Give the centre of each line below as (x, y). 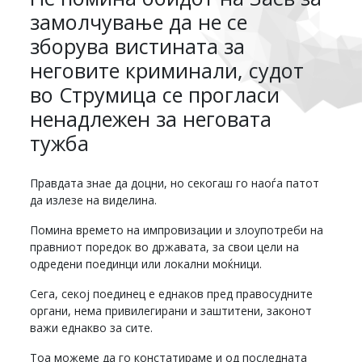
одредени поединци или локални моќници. (146, 263)
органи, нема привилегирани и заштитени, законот (171, 310)
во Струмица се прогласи (155, 94)
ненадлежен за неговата (151, 118)
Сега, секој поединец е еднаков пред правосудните (172, 293)
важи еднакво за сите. (92, 327)
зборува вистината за (138, 46)
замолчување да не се (139, 21)
